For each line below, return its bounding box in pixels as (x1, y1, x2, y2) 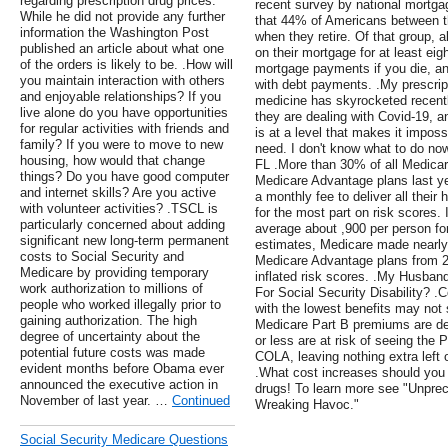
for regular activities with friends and (20, 121, 229, 137)
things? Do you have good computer (20, 169, 229, 185)
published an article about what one (20, 41, 224, 57)
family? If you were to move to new (20, 137, 223, 153)
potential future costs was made (20, 345, 205, 361)
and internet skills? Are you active (20, 185, 216, 201)
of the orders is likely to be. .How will (20, 57, 233, 73)
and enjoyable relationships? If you (20, 89, 221, 105)
